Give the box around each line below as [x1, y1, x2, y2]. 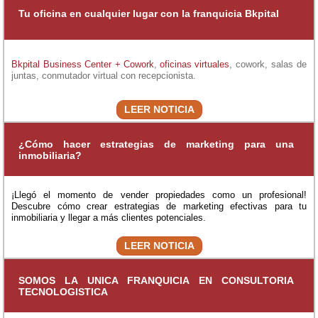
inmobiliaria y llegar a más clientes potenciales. [11, 212, 206, 223]
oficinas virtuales [160, 58, 229, 70]
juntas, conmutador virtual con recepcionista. [11, 70, 196, 81]
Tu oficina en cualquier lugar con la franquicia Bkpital [18, 7, 279, 19]
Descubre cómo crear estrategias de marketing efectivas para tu [11, 200, 307, 212]
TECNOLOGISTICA [18, 285, 108, 297]
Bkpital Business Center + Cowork [11, 58, 154, 70]
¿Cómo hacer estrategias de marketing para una [18, 138, 294, 150]
